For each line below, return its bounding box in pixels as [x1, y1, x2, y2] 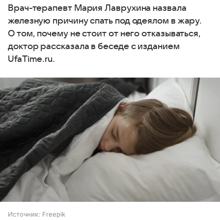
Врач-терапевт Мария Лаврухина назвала [8, 3, 187, 13]
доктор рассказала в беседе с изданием [8, 42, 180, 52]
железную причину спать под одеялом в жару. [8, 16, 202, 26]
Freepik [42, 210, 65, 218]
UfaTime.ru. [8, 55, 55, 64]
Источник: [8, 210, 40, 218]
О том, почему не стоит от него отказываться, [8, 29, 201, 39]
